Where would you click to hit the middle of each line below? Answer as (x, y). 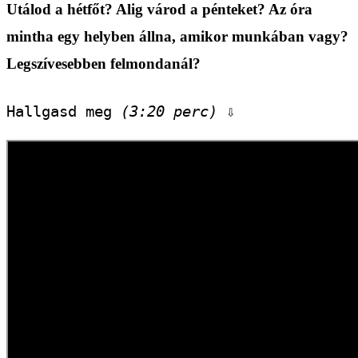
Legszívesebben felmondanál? (103, 64)
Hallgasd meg (64, 111)
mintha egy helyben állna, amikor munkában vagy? (177, 37)
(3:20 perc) (169, 111)
